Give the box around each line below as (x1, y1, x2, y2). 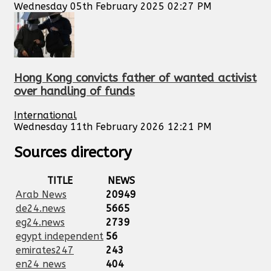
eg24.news (16, 217, 65, 229)
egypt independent (16, 230, 103, 243)
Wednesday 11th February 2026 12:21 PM (14, 120, 212, 132)
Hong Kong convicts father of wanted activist (14, 71, 256, 85)
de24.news (16, 203, 65, 215)
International (14, 109, 77, 121)
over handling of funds (14, 84, 135, 98)
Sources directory (14, 144, 132, 162)
